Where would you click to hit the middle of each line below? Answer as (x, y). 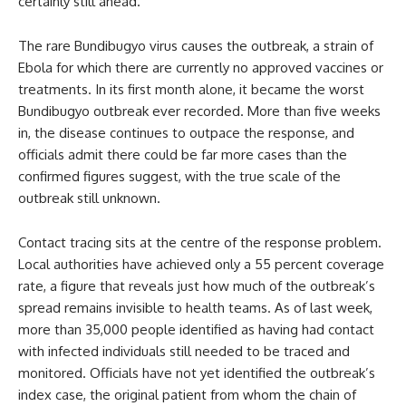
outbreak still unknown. (89, 198)
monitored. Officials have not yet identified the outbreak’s (197, 373)
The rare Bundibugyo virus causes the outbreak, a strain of (196, 46)
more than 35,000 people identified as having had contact (196, 329)
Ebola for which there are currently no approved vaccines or (201, 68)
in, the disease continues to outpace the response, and (186, 133)
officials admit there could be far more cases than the (183, 155)
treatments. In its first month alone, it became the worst (191, 89)
